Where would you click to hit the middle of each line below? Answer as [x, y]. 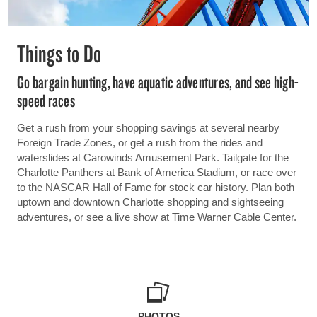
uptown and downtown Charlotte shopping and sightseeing [150, 202]
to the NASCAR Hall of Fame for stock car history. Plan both [156, 188]
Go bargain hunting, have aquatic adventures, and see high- [158, 82]
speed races [46, 100]
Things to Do [59, 53]
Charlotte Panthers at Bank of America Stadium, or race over [157, 173]
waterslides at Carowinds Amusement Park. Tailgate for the [153, 158]
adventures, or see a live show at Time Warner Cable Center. [157, 217]
